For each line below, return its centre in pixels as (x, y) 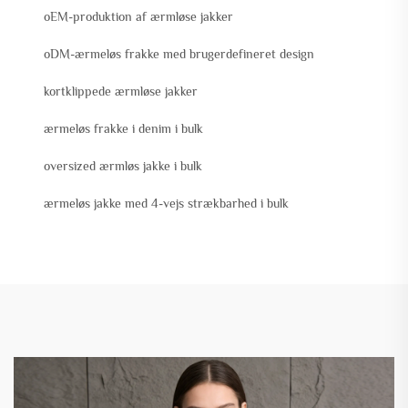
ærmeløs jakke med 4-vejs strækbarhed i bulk (166, 204)
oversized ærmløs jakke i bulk (123, 166)
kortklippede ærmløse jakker (121, 92)
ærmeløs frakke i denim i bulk (123, 129)
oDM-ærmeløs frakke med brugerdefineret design (179, 54)
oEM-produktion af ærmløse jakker (138, 17)
